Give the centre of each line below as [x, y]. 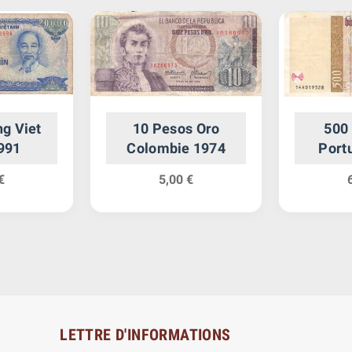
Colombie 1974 [176, 148]
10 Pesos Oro [176, 129]
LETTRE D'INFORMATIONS [145, 335]
